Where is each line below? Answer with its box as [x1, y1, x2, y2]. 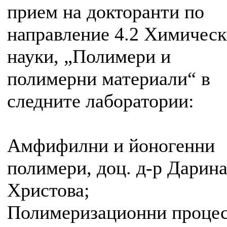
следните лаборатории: [7, 90, 194, 112]
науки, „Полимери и [7, 46, 171, 67]
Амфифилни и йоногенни [7, 135, 215, 157]
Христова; [7, 179, 90, 201]
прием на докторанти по [7, 1, 204, 23]
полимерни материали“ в [7, 68, 210, 90]
